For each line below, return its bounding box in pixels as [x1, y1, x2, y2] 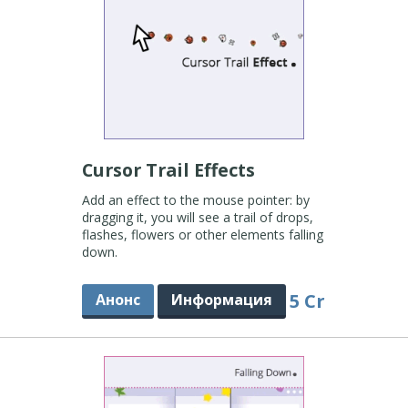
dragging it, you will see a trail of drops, [81, 209, 313, 226]
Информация [170, 290, 272, 310]
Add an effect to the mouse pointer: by [81, 191, 310, 209]
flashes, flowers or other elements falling [81, 226, 323, 243]
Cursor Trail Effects [81, 158, 260, 182]
